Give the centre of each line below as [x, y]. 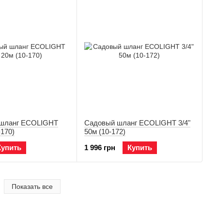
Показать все [32, 186]
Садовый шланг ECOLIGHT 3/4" [137, 123]
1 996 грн [100, 147]
